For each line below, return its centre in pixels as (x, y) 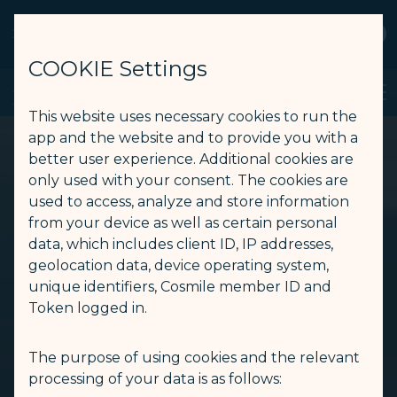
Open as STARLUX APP (132, 41)
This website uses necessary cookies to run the (193, 117)
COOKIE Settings (118, 69)
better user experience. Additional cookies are (191, 159)
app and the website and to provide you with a (193, 138)
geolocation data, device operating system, (179, 265)
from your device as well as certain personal (183, 223)
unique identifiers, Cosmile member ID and (180, 287)
